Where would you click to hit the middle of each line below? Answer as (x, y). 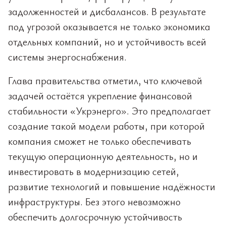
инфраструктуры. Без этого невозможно (94, 202)
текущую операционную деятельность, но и (103, 156)
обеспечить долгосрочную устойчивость (95, 217)
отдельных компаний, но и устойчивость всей (107, 42)
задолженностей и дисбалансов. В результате (107, 11)
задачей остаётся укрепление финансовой (100, 96)
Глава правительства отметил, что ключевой (105, 80)
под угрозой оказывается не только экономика (109, 26)
